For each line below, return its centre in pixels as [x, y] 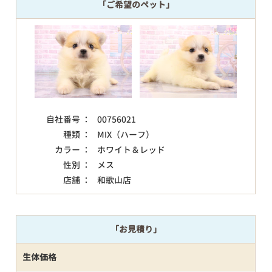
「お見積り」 [136, 229]
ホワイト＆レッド [131, 149]
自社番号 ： [68, 119]
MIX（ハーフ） [126, 134]
